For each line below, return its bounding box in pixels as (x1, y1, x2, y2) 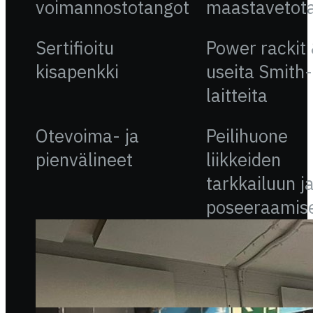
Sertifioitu (35, 36, 114, 59)
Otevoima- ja (35, 124, 139, 147)
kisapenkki (35, 59, 119, 83)
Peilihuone (205, 124, 288, 147)
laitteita (205, 83, 268, 107)
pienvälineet (35, 147, 133, 171)
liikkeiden (205, 147, 281, 171)
